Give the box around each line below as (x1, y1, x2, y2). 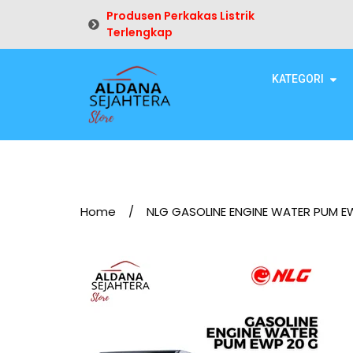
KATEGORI (272, 72, 324, 85)
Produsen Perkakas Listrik (106, 8, 255, 24)
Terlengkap (106, 24, 173, 40)
